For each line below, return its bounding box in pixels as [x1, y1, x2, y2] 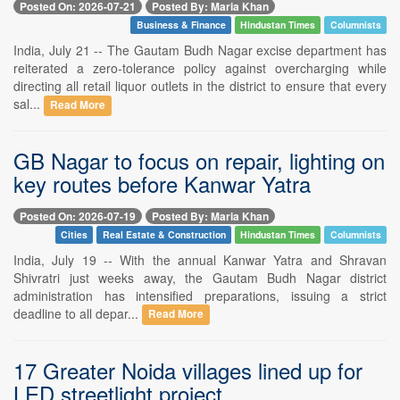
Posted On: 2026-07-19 [20, 207, 136, 224]
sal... [13, 95, 44, 113]
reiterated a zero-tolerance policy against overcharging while [13, 59, 387, 78]
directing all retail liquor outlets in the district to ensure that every [13, 77, 387, 96]
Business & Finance [136, 18, 226, 32]
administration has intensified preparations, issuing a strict [13, 286, 387, 304]
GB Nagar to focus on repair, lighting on [13, 145, 385, 177]
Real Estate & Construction [102, 227, 226, 241]
